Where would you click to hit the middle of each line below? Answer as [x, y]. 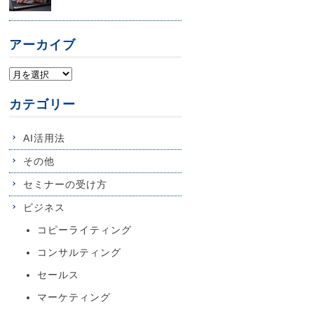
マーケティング [74, 297]
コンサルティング [79, 252]
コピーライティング [84, 230]
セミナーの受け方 [65, 184]
